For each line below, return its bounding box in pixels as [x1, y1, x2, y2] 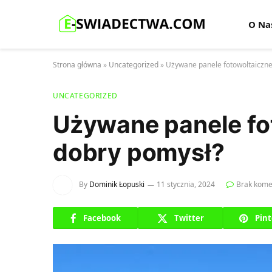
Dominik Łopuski [89, 179, 144, 190]
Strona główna [53, 59, 101, 70]
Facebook [83, 212, 121, 223]
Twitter [174, 212, 204, 223]
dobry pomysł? [53, 138, 225, 166]
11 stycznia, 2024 [157, 179, 215, 190]
